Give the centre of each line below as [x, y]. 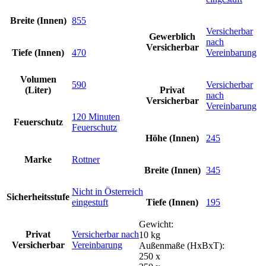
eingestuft [90, 202]
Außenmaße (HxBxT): [182, 245]
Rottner [86, 159]
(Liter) [38, 90]
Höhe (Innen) [172, 138]
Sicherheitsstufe [38, 197]
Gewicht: [156, 224]
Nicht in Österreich [107, 191]
